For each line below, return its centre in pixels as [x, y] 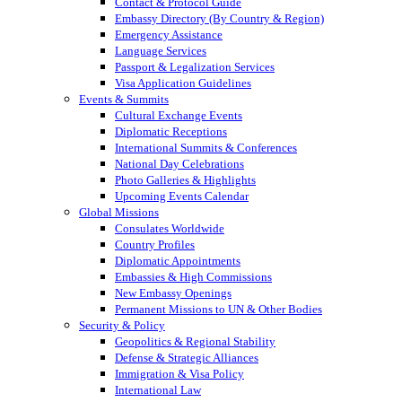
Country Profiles [155, 245]
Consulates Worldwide [170, 229]
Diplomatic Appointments [178, 261]
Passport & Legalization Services [195, 67]
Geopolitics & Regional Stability [195, 342]
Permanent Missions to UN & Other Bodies [218, 310]
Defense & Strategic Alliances [187, 358]
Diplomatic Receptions [171, 132]
